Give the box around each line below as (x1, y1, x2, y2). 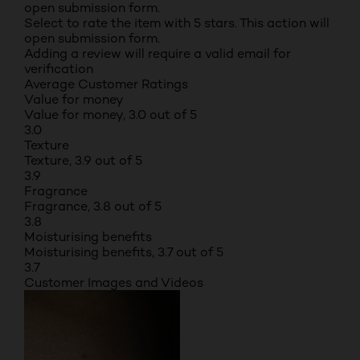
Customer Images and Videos (24, 275, 203, 290)
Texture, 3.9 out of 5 (24, 153, 142, 168)
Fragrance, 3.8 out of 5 (24, 198, 162, 214)
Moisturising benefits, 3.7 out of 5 (24, 244, 223, 260)
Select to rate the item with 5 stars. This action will (24, 15, 329, 31)
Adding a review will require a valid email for (24, 46, 291, 61)
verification (24, 61, 93, 76)
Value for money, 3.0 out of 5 (24, 107, 197, 122)
